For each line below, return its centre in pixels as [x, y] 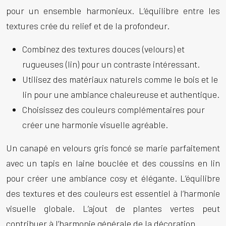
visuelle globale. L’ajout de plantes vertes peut [113, 208]
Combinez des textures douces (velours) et [103, 49]
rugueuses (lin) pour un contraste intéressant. [111, 64]
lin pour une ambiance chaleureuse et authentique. [121, 94]
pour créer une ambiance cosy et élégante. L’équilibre [113, 178]
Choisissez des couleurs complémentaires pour [114, 109]
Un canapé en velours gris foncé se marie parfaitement [113, 148]
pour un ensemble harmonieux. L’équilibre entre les [113, 11]
